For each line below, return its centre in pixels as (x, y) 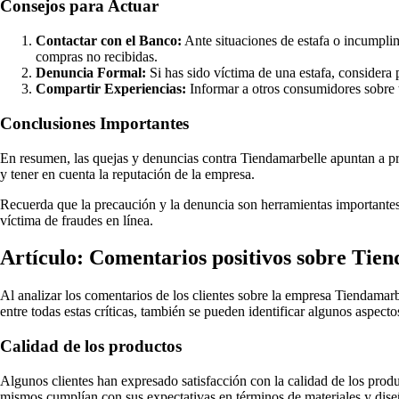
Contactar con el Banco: (109, 41)
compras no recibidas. (97, 57)
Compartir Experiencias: (111, 89)
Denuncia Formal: (91, 73)
